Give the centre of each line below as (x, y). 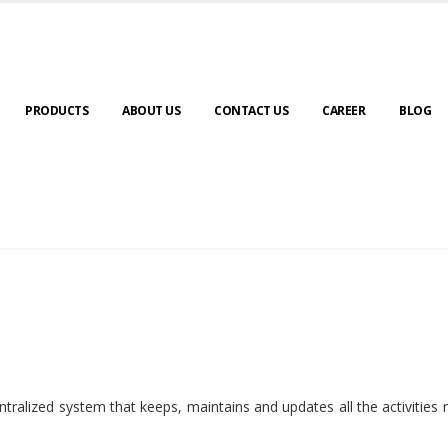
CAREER (343, 110)
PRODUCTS (56, 110)
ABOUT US (151, 110)
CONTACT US (251, 110)
